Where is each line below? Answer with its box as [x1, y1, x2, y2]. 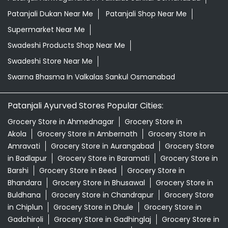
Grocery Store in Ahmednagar [8, 117, 114, 127]
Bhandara [8, 178, 42, 188]
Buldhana [8, 190, 41, 201]
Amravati [8, 141, 40, 152]
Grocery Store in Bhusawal [52, 178, 145, 188]
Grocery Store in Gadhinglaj [54, 214, 151, 225]
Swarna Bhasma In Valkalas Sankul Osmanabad [8, 72, 175, 82]
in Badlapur [8, 153, 47, 164]
